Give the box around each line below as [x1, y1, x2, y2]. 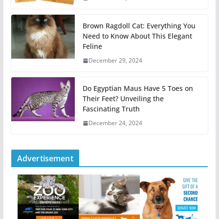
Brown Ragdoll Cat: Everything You [82, 21, 196, 31]
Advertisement [17, 153, 73, 164]
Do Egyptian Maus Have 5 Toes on [82, 84, 193, 93]
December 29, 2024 [88, 56, 142, 65]
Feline [82, 42, 102, 51]
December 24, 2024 [88, 119, 142, 128]
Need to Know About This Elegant [82, 31, 192, 41]
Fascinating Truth [82, 104, 140, 114]
